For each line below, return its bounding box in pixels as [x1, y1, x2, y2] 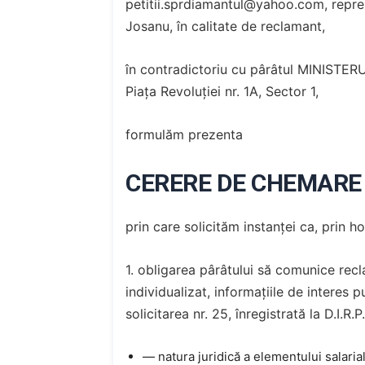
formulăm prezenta [125, 125, 243, 143]
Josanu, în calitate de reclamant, [125, 17, 325, 34]
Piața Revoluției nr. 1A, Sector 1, [125, 82, 319, 99]
